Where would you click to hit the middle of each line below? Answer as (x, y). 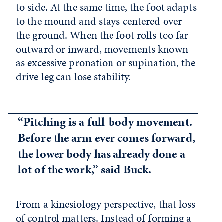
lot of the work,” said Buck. (85, 169)
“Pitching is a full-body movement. (105, 122)
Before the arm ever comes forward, (107, 138)
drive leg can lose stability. (74, 76)
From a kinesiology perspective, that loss (106, 204)
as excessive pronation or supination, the (106, 62)
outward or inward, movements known (102, 49)
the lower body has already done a (102, 153)
